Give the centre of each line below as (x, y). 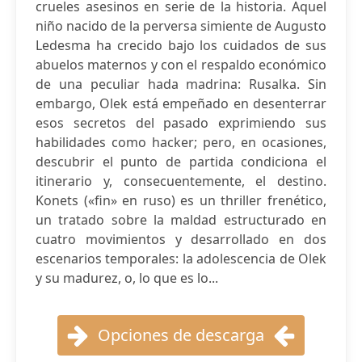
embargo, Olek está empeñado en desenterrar (181, 103)
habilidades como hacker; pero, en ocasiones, (181, 142)
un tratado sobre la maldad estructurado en (181, 220)
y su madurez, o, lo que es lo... (127, 278)
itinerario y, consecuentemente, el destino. (181, 181)
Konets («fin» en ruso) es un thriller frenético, (181, 200)
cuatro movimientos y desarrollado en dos (181, 239)
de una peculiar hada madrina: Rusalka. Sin (181, 84)
